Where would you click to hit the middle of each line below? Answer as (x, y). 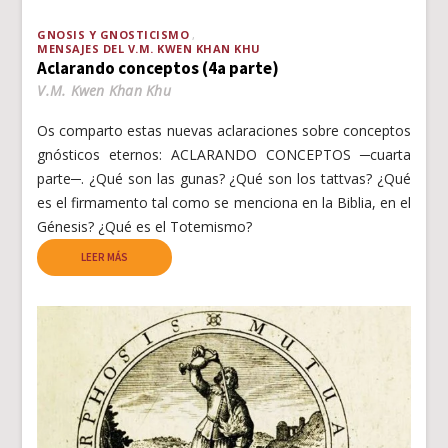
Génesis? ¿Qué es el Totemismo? (145, 226)
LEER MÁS (105, 256)
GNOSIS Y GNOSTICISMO (113, 34)
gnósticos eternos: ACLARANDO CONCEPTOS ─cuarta (224, 154)
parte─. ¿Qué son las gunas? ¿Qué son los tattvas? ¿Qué (224, 178)
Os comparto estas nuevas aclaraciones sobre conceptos (224, 130)
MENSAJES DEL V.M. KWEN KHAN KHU (149, 48)
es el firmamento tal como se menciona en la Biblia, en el (224, 202)
